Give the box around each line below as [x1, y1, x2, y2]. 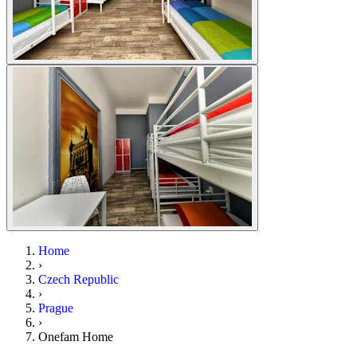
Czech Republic [38, 273, 119, 287]
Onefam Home [38, 330, 113, 344]
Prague [38, 301, 73, 316]
